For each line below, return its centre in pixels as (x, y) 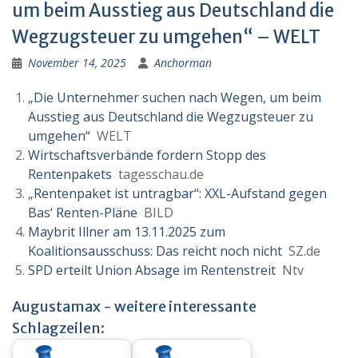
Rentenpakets (70, 174)
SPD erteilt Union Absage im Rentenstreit (152, 270)
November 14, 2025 (77, 63)
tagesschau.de (158, 174)
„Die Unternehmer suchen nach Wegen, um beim (175, 97)
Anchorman (183, 63)
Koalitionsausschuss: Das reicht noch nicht (155, 251)
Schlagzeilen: (58, 328)
